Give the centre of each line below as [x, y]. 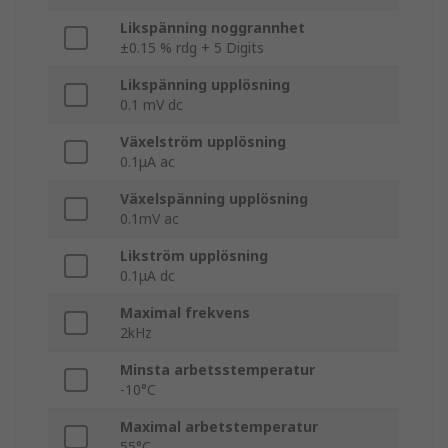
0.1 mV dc [151, 105]
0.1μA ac [147, 162]
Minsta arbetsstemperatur [217, 370]
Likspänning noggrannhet [212, 28]
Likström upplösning [194, 256]
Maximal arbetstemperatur [219, 427]
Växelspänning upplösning [214, 199]
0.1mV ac [149, 219]
